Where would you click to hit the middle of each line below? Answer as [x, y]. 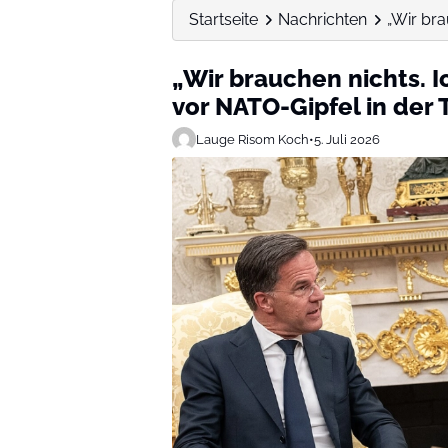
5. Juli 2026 [347, 139]
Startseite [223, 19]
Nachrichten [322, 19]
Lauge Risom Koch [252, 139]
